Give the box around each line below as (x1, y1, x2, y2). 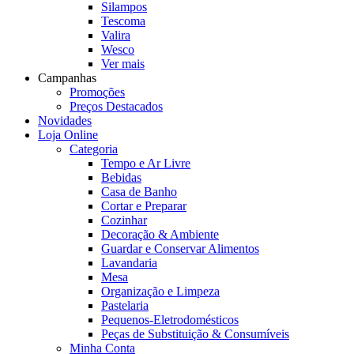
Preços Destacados (70, 100, 163, 113)
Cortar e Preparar (101, 199, 186, 213)
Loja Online (38, 128, 98, 141)
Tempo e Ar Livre (101, 156, 190, 170)
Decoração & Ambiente (101, 228, 219, 241)
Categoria (70, 142, 118, 156)
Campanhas (38, 71, 96, 85)
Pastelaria (101, 299, 149, 312)
